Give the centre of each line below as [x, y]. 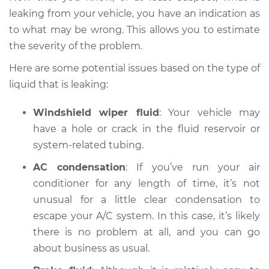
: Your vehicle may [210, 113]
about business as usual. [91, 248]
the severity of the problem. [76, 46]
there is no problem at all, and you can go [147, 232]
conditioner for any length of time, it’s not [147, 183]
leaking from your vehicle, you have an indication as [134, 14]
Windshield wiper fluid [96, 113]
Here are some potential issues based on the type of [134, 68]
